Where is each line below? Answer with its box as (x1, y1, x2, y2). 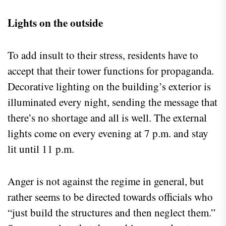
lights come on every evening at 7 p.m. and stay (8, 126, 208, 141)
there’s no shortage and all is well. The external (8, 110, 207, 125)
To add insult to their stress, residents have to (8, 48, 198, 63)
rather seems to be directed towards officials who (8, 190, 213, 204)
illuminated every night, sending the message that (8, 95, 217, 109)
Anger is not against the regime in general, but (8, 174, 204, 189)
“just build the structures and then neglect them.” (8, 205, 215, 220)
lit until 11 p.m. (8, 142, 74, 156)
